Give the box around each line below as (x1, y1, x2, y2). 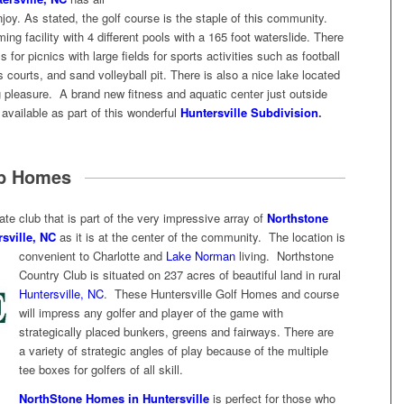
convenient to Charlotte (19, 246, 143, 264)
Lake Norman (166, 246, 235, 264)
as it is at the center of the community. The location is (56, 227, 345, 245)
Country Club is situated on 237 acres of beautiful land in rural (19, 265, 341, 283)
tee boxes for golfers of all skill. (19, 360, 183, 378)
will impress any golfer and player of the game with (19, 303, 283, 321)
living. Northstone (235, 246, 334, 264)
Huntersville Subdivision (180, 103, 318, 121)
